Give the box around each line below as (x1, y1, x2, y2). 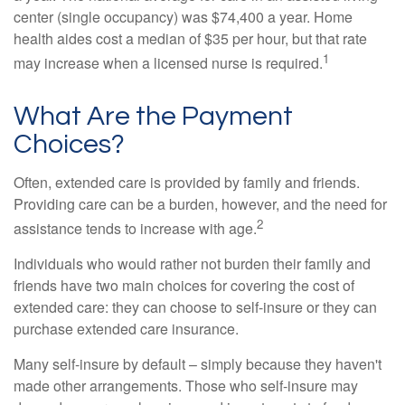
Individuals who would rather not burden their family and (14, 252, 371, 274)
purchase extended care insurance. (14, 317, 239, 339)
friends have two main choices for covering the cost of (14, 274, 354, 296)
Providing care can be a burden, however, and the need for (14, 193, 387, 214)
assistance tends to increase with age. (14, 217, 257, 239)
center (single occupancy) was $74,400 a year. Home (14, 6, 353, 28)
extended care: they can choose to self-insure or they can (14, 296, 377, 317)
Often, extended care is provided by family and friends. (14, 171, 360, 193)
